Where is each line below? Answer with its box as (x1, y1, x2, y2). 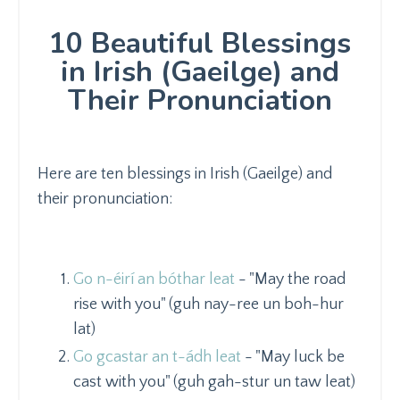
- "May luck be (241, 348, 345, 367)
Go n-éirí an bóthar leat (73, 270, 235, 288)
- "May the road (235, 270, 346, 288)
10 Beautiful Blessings (49, 23, 351, 62)
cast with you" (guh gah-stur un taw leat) (73, 373, 355, 392)
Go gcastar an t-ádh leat (73, 348, 241, 367)
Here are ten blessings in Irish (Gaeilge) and (37, 164, 332, 183)
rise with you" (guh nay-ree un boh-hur (73, 295, 344, 313)
